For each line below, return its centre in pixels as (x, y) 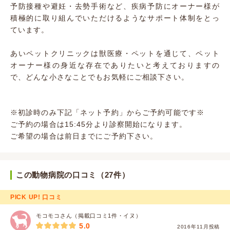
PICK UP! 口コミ (36, 197)
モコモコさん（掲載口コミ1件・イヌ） (89, 216)
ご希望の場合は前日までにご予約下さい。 (84, 136)
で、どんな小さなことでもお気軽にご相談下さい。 (100, 77)
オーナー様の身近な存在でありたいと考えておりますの (115, 65)
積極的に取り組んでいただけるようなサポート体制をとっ (115, 18)
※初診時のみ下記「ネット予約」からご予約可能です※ (107, 113)
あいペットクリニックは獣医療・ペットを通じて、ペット (115, 54)
